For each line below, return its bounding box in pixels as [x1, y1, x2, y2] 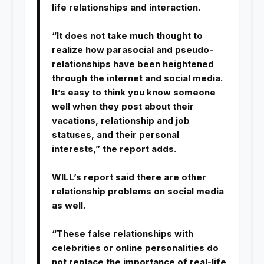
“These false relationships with [51, 228, 193, 240]
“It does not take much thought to [51, 30, 203, 42]
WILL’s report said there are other [51, 171, 206, 183]
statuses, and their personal [51, 129, 179, 141]
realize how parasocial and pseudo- [51, 44, 213, 56]
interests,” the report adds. [51, 143, 176, 155]
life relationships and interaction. [51, 2, 200, 14]
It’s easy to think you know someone [51, 87, 216, 98]
